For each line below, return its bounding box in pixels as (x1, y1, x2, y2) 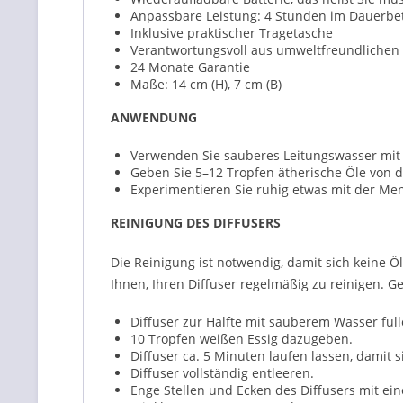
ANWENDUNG (111, 109, 197, 126)
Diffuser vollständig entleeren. (130, 364, 314, 381)
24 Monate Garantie (130, 58, 250, 76)
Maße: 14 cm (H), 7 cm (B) (130, 76, 282, 93)
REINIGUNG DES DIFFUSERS (111, 214, 281, 231)
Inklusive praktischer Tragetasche (130, 24, 333, 41)
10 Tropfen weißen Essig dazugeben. (130, 330, 353, 347)
